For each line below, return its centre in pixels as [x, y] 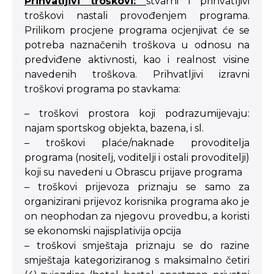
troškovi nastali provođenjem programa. [137, 16]
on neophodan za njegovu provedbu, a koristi [137, 216]
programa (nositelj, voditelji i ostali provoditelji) [137, 157]
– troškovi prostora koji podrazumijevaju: [137, 113]
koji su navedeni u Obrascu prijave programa [133, 172]
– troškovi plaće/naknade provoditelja [137, 143]
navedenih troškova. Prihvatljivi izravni [137, 74]
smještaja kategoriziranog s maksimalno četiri [137, 260]
